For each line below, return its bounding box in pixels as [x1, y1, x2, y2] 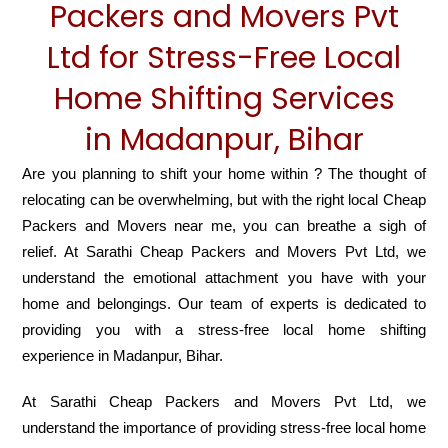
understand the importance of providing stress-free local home [22, 419, 426, 437]
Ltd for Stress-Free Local [47, 37, 401, 80]
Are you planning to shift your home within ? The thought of [22, 165, 426, 183]
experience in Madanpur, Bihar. [22, 347, 224, 365]
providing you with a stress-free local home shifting [22, 321, 426, 339]
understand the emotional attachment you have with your [22, 269, 426, 287]
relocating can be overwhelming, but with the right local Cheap [22, 191, 426, 209]
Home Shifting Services [53, 78, 395, 121]
